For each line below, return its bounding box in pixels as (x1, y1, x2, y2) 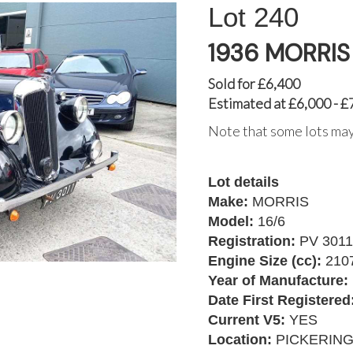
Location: (208, 332, 276, 347)
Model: (208, 214, 258, 229)
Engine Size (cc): (208, 253, 325, 269)
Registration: (208, 233, 299, 249)
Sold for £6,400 (208, 75, 300, 92)
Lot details (208, 174, 279, 190)
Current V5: (208, 312, 289, 328)
